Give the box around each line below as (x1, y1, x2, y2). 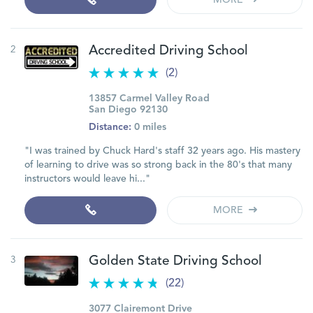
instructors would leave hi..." (24, 174, 150, 184)
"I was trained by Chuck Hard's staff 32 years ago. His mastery (24, 146, 300, 156)
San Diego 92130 (89, 105, 168, 115)
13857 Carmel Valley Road (89, 94, 210, 103)
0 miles (131, 122, 166, 132)
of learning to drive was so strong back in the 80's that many (24, 160, 292, 170)
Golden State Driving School (89, 255, 262, 268)
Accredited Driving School (89, 45, 248, 58)
